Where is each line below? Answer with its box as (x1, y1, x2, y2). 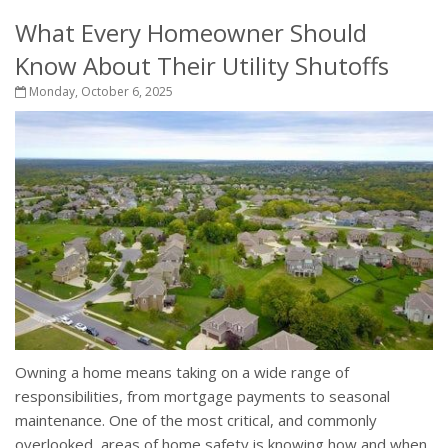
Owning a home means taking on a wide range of (15, 362, 349, 383)
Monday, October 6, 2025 (26, 83, 173, 100)
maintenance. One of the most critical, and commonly (15, 410, 377, 431)
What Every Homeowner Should (15, 16, 367, 49)
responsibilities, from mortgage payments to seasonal (15, 386, 390, 407)
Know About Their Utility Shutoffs (15, 49, 389, 82)
